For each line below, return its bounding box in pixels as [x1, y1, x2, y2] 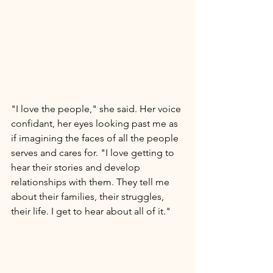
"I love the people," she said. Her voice [11, 103, 183, 115]
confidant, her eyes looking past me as [11, 118, 180, 129]
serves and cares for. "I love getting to [11, 147, 177, 158]
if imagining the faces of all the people [11, 132, 181, 144]
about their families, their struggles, [11, 191, 166, 202]
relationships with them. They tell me [11, 176, 172, 188]
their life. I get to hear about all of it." [11, 205, 173, 217]
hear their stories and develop [11, 161, 143, 173]
